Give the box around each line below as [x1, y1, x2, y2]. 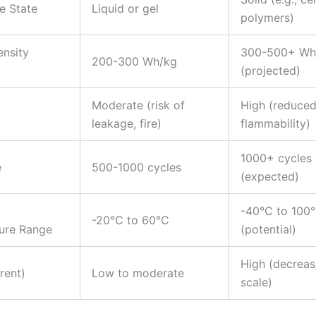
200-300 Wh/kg [92, 54, 177, 68]
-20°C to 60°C [92, 212, 169, 227]
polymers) [241, 10, 294, 25]
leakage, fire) [92, 116, 162, 130]
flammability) [241, 116, 310, 130]
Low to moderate [92, 265, 184, 280]
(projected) [241, 63, 300, 78]
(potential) [241, 221, 296, 236]
